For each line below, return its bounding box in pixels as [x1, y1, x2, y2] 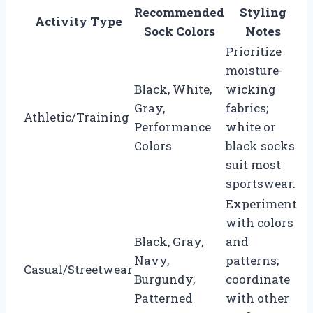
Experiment [226, 195, 297, 212]
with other [226, 289, 289, 306]
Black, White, [134, 80, 212, 97]
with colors [226, 214, 293, 231]
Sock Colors [143, 22, 215, 39]
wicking [226, 80, 276, 97]
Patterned [134, 289, 193, 306]
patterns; [226, 252, 279, 268]
